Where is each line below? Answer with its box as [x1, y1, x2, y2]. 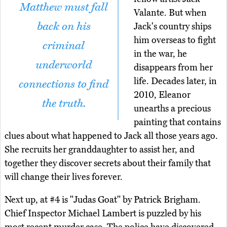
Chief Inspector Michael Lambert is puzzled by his [5, 207, 201, 219]
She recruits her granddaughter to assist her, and [5, 143, 195, 155]
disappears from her [134, 61, 213, 73]
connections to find [19, 77, 108, 91]
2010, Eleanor [134, 89, 191, 100]
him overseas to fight [134, 34, 216, 46]
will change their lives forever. [5, 171, 123, 182]
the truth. [42, 96, 86, 110]
